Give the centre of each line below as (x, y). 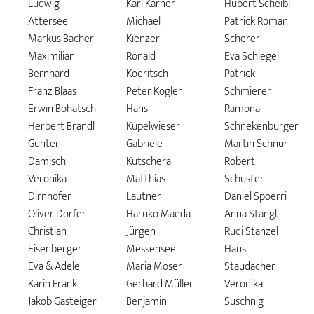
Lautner (143, 197)
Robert (239, 162)
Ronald (141, 57)
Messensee (151, 250)
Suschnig (244, 302)
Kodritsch (147, 74)
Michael (143, 22)
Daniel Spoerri (255, 197)
